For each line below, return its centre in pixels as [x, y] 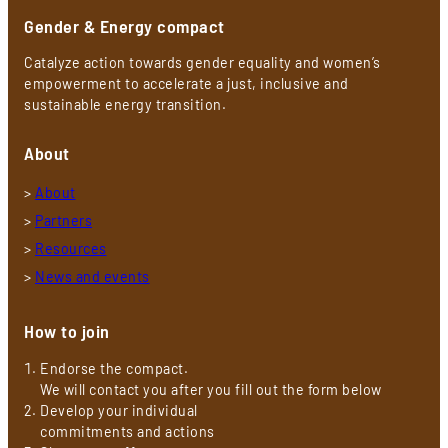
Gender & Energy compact [124, 25]
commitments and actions [127, 431]
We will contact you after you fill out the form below [211, 389]
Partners [63, 221]
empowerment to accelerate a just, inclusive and [186, 83]
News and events [92, 277]
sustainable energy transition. [125, 104]
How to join [67, 331]
